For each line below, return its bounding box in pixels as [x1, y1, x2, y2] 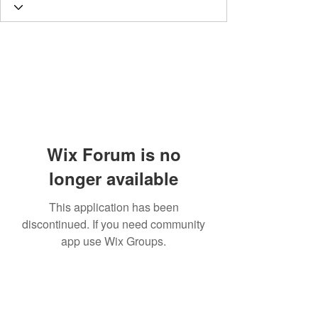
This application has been [48, 199, 179, 215]
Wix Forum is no [46, 142, 181, 166]
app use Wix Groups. [61, 233, 166, 249]
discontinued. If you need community [22, 216, 205, 232]
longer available [49, 166, 178, 190]
